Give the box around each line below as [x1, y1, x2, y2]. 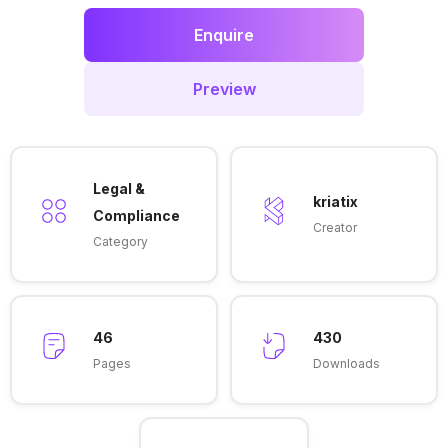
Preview [192, 79, 256, 99]
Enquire [194, 25, 254, 45]
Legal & [92, 179, 145, 197]
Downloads [312, 355, 380, 371]
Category [92, 233, 148, 249]
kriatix [312, 193, 358, 210]
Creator [312, 220, 357, 235]
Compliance [92, 206, 180, 224]
